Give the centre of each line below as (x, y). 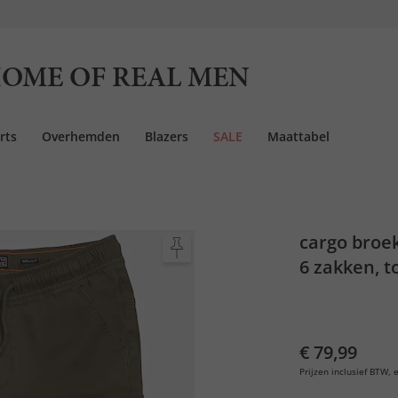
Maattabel (298, 136)
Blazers (167, 136)
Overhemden (81, 136)
